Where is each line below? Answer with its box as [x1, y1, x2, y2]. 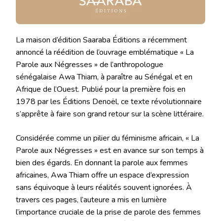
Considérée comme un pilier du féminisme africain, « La [16, 132, 199, 144]
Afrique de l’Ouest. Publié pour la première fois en [16, 83, 185, 95]
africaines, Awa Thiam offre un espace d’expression [16, 169, 189, 181]
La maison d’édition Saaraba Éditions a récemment [16, 34, 187, 45]
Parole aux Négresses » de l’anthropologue [16, 59, 163, 70]
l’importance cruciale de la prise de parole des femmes [16, 206, 201, 218]
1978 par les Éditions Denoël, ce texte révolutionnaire [16, 96, 202, 107]
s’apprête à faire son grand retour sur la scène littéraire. [16, 108, 204, 119]
